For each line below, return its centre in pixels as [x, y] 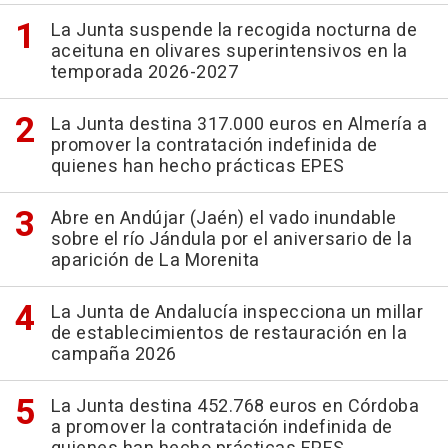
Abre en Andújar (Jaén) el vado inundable [223, 218]
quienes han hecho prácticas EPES [197, 166]
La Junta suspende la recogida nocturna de [233, 30]
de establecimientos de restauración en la [228, 333]
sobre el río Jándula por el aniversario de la [231, 239]
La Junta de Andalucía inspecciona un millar [236, 312]
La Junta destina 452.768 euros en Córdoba [234, 406]
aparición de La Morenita [155, 260]
